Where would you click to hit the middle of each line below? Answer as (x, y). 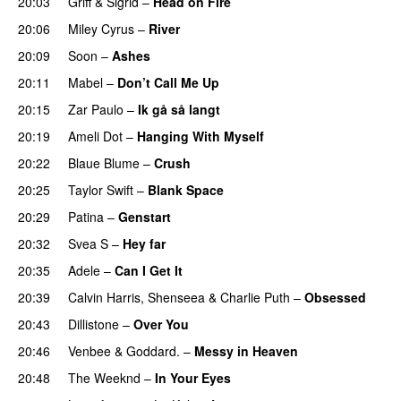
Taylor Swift (101, 189)
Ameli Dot (95, 136)
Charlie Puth (255, 297)
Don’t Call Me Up (168, 82)
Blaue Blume (104, 162)
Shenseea (176, 297)
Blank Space (186, 189)
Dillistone (94, 324)
